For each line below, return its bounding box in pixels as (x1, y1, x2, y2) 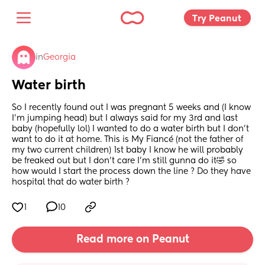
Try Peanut (192, 14, 244, 23)
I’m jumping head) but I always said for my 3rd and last (12, 114, 238, 123)
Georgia (43, 53, 76, 62)
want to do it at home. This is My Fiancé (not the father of (12, 135, 243, 144)
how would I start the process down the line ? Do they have (12, 167, 251, 176)
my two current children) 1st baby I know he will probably (12, 146, 243, 155)
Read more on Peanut (76, 234, 189, 245)
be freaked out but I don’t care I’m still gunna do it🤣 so (12, 157, 237, 166)
